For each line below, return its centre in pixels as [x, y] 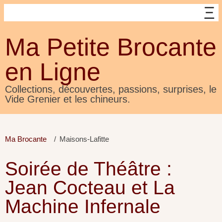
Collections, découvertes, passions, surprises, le [111, 89]
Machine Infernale [83, 206]
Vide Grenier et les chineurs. [68, 99]
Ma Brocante [26, 139]
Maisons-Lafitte [84, 139]
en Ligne [53, 72]
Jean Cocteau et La [90, 188]
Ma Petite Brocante [111, 47]
